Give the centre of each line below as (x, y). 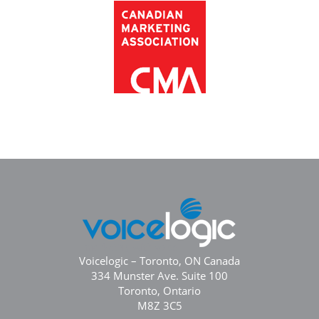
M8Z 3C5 (159, 306)
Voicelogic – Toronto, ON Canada (159, 261)
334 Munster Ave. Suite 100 (159, 276)
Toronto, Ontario (159, 291)
